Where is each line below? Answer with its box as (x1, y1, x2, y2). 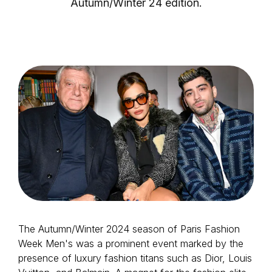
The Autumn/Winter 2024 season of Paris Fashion (18, 223, 240, 235)
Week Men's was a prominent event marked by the (18, 237, 243, 250)
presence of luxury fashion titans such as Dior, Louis (18, 252, 252, 264)
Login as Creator (105, 53, 175, 63)
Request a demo (106, 82, 175, 92)
